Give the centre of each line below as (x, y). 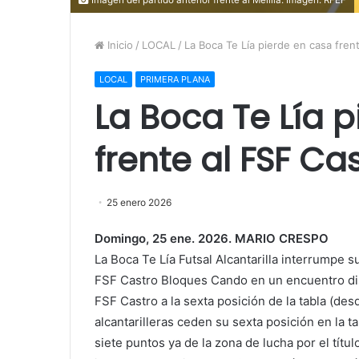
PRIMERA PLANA (175, 79)
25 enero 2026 (139, 202)
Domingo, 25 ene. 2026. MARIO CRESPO (212, 238)
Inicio (119, 44)
